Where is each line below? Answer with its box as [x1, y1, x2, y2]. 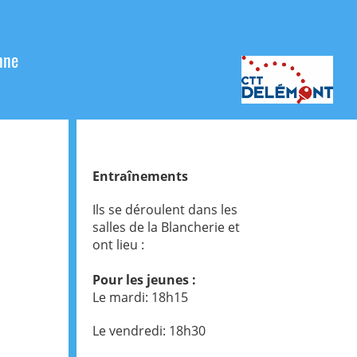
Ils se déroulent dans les [92, 201, 237, 218]
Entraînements [92, 167, 188, 185]
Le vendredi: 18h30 [92, 322, 206, 339]
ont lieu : [92, 236, 144, 253]
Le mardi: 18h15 [92, 288, 188, 306]
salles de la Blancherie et [92, 218, 240, 236]
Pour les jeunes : [92, 271, 196, 288]
